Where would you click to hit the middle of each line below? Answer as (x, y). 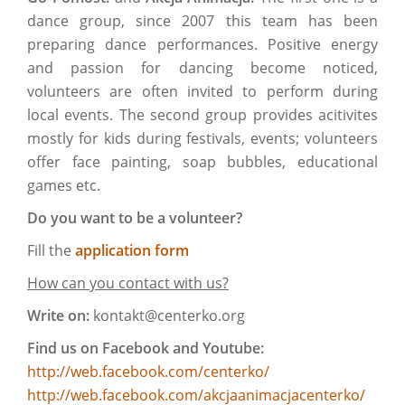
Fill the (51, 250)
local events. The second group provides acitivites (202, 115)
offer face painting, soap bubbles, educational (202, 162)
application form (132, 250)
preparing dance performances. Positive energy (202, 44)
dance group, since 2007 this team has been (202, 21)
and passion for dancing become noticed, (202, 68)
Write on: (58, 316)
